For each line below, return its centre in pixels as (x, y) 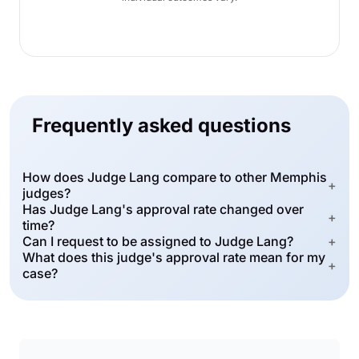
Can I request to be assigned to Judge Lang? (158, 241)
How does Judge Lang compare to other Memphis (175, 177)
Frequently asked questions (161, 125)
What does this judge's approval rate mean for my (174, 257)
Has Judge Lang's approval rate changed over (163, 209)
